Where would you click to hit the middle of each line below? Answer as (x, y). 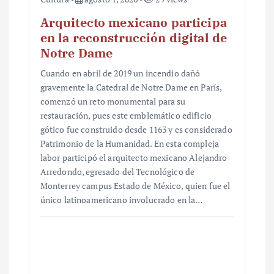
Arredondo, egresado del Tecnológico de (117, 172)
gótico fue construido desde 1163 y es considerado (136, 130)
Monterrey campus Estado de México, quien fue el (135, 186)
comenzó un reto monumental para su (113, 102)
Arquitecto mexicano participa (133, 23)
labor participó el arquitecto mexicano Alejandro (134, 158)
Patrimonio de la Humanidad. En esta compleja (129, 144)
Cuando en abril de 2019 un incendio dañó (120, 73)
